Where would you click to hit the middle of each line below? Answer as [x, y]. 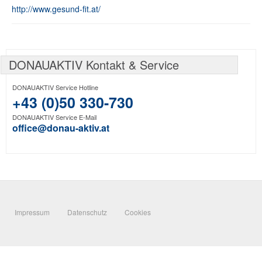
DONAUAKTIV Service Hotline [55, 87]
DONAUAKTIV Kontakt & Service [94, 65]
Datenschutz [87, 212]
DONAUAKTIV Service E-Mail [54, 117]
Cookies [138, 212]
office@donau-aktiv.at [61, 128]
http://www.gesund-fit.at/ [56, 9]
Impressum [32, 212]
